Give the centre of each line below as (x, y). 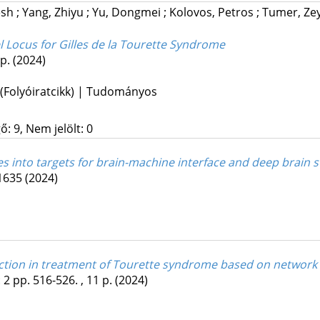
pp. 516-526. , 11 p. (64, 280)
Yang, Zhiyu (54, 12)
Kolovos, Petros (212, 12)
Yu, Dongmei (127, 12)
